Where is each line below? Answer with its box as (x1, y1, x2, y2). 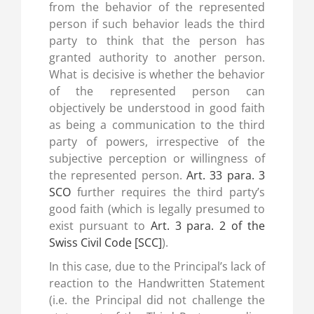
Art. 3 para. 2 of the (150, 218, 266, 234)
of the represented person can (48, 83, 266, 100)
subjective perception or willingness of (48, 151, 266, 167)
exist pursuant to (48, 218, 151, 234)
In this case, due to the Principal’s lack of (48, 259, 266, 275)
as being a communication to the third (48, 117, 266, 133)
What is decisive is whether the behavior (48, 67, 266, 83)
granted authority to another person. (48, 50, 266, 66)
